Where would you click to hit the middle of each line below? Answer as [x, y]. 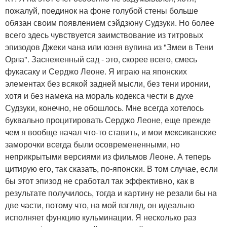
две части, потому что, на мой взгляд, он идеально [100, 205]
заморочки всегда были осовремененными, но [92, 144]
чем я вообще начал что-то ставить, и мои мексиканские [111, 132]
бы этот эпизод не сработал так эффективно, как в [100, 181]
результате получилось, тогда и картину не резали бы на [111, 193]
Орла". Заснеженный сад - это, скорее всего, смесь [101, 59]
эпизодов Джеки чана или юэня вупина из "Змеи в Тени [109, 47]
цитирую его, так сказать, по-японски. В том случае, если [111, 169]
